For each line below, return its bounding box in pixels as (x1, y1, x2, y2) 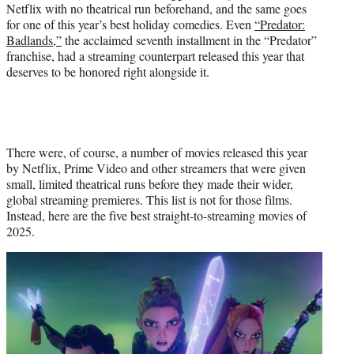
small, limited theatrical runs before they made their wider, (6, 175, 293, 192)
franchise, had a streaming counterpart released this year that (6, 47, 304, 64)
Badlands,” (6, 31, 62, 48)
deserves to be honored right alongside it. (6, 62, 209, 80)
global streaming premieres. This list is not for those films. (6, 190, 292, 208)
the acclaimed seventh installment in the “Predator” (62, 31, 317, 48)
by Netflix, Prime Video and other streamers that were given (6, 159, 306, 176)
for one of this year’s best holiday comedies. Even (6, 15, 254, 32)
